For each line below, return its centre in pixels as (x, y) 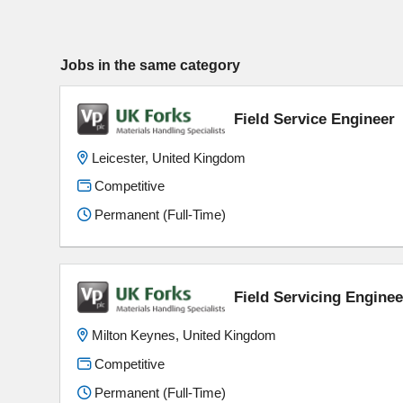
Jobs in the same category (150, 64)
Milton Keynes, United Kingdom (184, 336)
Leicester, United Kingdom (169, 157)
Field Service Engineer (315, 119)
